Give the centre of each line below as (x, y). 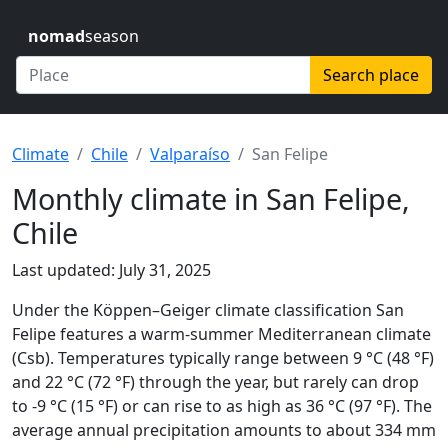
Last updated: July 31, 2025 (111, 270)
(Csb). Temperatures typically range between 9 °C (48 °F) (223, 358)
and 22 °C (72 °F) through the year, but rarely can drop (215, 382)
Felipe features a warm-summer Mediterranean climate (221, 334)
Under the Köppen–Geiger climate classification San (208, 310)
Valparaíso (190, 154)
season (112, 36)
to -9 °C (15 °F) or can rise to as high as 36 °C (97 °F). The (222, 406)
